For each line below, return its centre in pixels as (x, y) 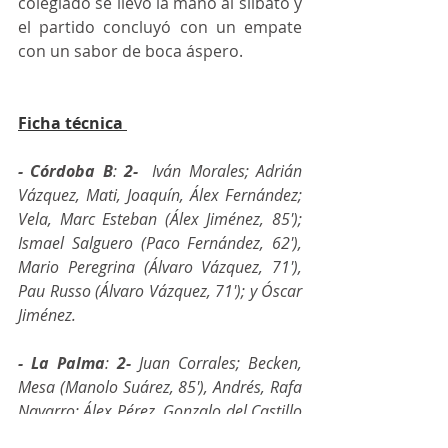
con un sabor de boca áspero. (132, 50)
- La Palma (61, 362)
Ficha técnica (70, 122)
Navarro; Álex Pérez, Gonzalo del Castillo (160, 410)
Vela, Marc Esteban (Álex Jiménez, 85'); (160, 218)
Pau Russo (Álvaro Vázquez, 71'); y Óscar (160, 290)
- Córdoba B (65, 170)
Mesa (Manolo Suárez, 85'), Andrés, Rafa (160, 386)
